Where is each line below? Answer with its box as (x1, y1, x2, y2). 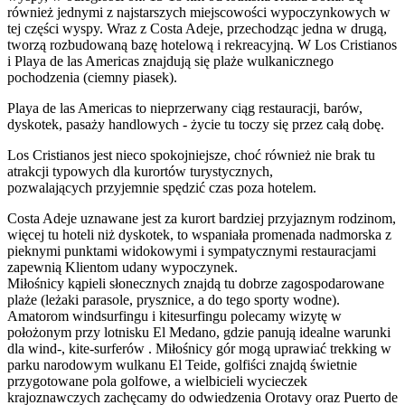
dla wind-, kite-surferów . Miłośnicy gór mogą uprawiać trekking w (7, 341, 391, 357)
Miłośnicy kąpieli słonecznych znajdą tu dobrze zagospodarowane (7, 276, 384, 292)
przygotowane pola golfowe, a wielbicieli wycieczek (7, 373, 307, 390)
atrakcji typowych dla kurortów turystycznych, (7, 164, 273, 180)
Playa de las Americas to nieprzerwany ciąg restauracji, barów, (7, 100, 363, 117)
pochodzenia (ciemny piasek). (7, 70, 177, 86)
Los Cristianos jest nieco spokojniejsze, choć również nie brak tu (7, 147, 375, 164)
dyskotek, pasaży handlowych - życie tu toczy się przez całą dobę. (7, 117, 384, 133)
